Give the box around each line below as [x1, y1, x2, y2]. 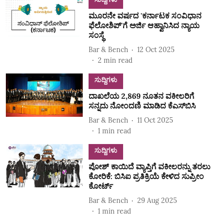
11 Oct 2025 [137, 115, 173, 125]
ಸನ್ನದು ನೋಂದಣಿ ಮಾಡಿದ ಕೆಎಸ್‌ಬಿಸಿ [88, 101, 196, 110]
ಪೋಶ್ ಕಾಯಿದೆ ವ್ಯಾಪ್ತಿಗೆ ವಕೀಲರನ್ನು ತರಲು [88, 162, 210, 171]
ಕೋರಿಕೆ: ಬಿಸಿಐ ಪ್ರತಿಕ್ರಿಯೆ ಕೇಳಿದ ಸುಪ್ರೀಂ [88, 171, 204, 181]
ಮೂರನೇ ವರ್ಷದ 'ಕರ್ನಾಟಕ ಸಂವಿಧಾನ [88, 11, 201, 20]
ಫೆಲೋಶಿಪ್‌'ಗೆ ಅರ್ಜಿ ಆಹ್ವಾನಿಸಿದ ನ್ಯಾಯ [88, 20, 200, 30]
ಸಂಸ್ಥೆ [88, 30, 104, 40]
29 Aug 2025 [137, 196, 177, 205]
